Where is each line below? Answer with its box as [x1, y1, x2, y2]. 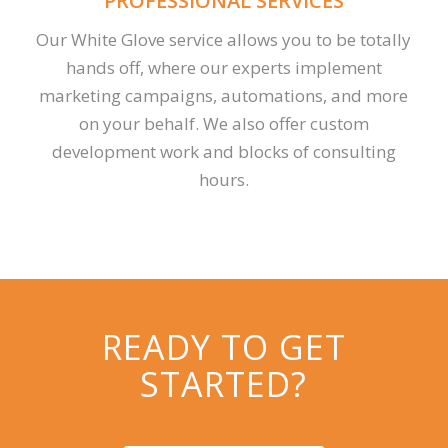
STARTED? [140, 360, 308, 407]
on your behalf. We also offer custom [78, 112, 369, 136]
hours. [198, 168, 249, 192]
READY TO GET [101, 323, 346, 370]
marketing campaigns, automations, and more [39, 84, 409, 108]
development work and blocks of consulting [51, 140, 396, 164]
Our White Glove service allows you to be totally [36, 28, 412, 52]
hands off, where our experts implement [65, 56, 382, 80]
